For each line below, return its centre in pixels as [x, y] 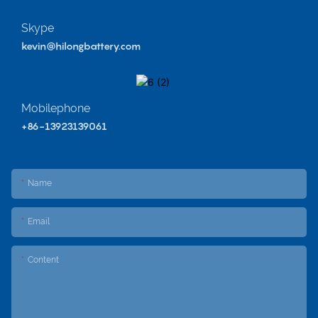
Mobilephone [56, 108]
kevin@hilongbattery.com [81, 45]
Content [43, 260]
